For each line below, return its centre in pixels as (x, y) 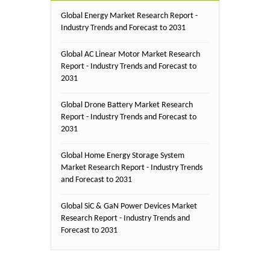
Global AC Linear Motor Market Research (130, 54)
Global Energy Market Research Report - (129, 16)
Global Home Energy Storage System (123, 155)
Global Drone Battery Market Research (127, 105)
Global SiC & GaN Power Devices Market (129, 206)
